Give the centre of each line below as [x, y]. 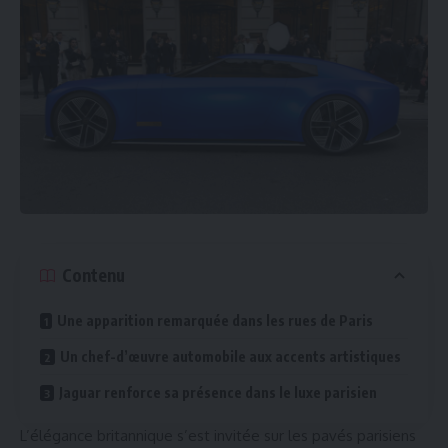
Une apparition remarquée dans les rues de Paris [215, 320]
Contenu [93, 275]
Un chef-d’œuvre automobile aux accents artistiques [230, 356]
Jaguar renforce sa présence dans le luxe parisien [218, 392]
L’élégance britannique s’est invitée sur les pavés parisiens [218, 435]
